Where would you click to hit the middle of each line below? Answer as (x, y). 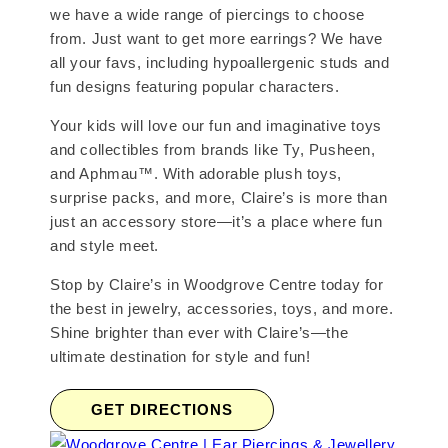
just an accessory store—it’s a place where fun (216, 222)
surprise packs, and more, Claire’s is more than (219, 198)
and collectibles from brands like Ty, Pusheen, (213, 150)
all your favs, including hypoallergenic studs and (220, 63)
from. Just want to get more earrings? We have (217, 39)
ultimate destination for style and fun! (180, 357)
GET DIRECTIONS (162, 410)
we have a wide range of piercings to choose (207, 15)
